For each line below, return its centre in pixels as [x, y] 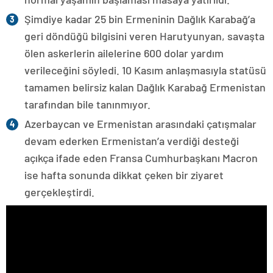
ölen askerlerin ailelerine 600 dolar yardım [124, 53]
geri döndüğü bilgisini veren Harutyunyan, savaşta [144, 36]
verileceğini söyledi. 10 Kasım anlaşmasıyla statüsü [145, 70]
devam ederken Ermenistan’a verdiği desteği [132, 140]
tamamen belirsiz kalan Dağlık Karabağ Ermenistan [145, 87]
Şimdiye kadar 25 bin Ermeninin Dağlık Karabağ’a [140, 19]
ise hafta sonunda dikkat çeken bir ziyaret [124, 175]
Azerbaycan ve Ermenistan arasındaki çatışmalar [140, 123]
